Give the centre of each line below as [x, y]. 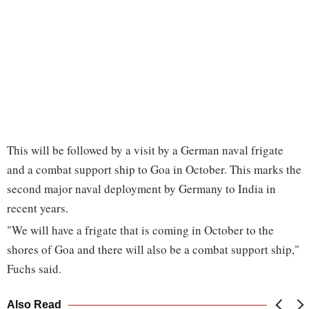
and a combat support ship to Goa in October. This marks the [154, 170]
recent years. [38, 208]
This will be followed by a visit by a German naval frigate [145, 150]
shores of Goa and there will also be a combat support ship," [153, 250]
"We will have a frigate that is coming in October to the [140, 230]
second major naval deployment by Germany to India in [141, 189]
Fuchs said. [34, 269]
